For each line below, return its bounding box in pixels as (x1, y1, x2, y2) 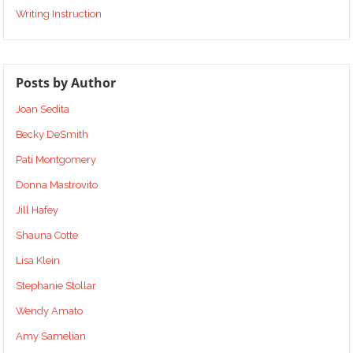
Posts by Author (16, 74, 117, 92)
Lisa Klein (16, 255, 61, 267)
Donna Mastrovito (16, 179, 98, 191)
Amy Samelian (16, 330, 87, 343)
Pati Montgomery (16, 154, 97, 166)
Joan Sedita (16, 103, 70, 116)
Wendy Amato (16, 305, 84, 318)
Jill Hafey (16, 204, 59, 217)
